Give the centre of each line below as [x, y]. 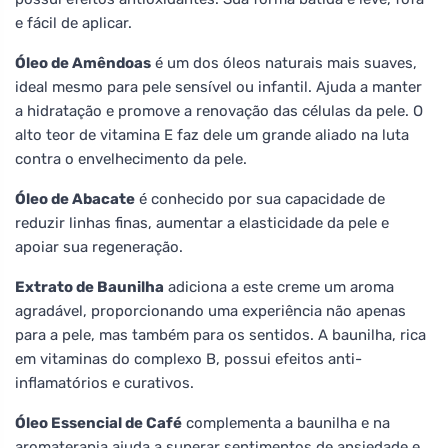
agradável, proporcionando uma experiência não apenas [210, 310]
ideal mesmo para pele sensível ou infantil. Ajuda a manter [218, 86]
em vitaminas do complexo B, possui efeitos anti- [188, 358]
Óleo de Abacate [75, 198]
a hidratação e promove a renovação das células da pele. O [219, 110]
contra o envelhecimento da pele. [131, 158]
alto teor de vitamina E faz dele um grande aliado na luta [212, 134]
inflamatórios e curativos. [104, 382]
